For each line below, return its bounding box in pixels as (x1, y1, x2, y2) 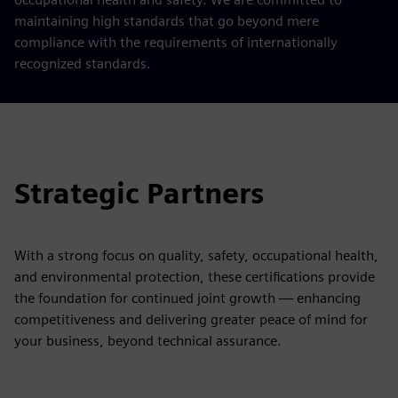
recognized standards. (14, 55, 151, 72)
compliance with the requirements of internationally (14, 34, 338, 51)
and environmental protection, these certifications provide (14, 268, 375, 285)
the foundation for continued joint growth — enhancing (14, 290, 361, 306)
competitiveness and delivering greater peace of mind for (14, 311, 368, 328)
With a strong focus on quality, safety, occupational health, (14, 247, 378, 264)
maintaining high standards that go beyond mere (14, 12, 319, 29)
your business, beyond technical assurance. (14, 332, 282, 349)
